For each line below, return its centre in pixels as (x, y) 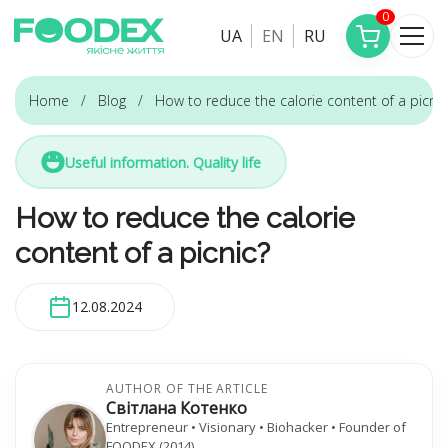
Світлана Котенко (176, 408)
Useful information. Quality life (163, 162)
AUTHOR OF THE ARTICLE (187, 388)
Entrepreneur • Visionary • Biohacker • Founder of (256, 427)
